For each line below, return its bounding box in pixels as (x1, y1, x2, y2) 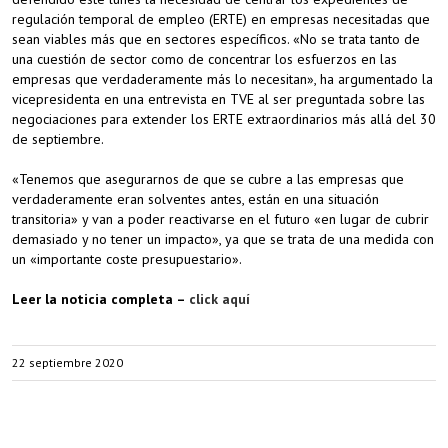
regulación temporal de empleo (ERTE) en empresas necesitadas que (12, 10, 430, 28)
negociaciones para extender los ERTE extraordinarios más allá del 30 (12, 110, 436, 128)
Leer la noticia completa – (12, 290, 189, 308)
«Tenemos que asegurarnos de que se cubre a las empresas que (12, 170, 404, 188)
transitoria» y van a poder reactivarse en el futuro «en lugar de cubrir (12, 210, 429, 228)
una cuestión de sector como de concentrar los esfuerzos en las (12, 50, 397, 68)
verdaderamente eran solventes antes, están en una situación (12, 190, 379, 208)
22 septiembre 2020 (12, 355, 123, 370)
